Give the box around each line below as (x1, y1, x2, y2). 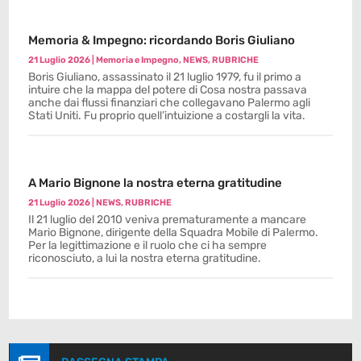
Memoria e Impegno (96, 55, 180, 65)
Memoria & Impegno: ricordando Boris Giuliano (28, 33, 296, 48)
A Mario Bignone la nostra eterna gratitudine (28, 176, 283, 190)
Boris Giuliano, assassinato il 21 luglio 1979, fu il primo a (28, 70, 302, 84)
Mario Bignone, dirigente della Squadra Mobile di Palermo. (28, 226, 319, 239)
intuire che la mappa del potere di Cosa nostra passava (28, 83, 308, 97)
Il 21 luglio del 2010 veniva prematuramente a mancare (28, 213, 307, 226)
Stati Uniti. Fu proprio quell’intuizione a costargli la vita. (28, 109, 306, 122)
